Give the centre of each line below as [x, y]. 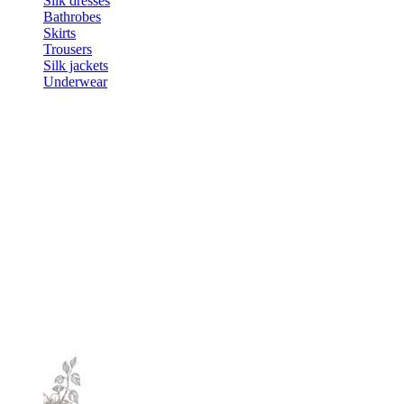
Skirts [60, 33]
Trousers [68, 49]
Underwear [75, 82]
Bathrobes [72, 17]
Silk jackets [76, 65]
